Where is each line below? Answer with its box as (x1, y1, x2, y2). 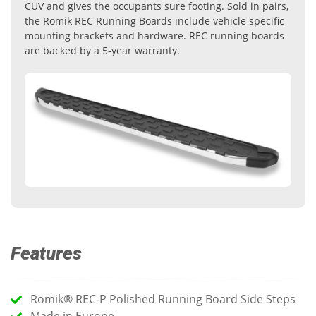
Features (11, 242, 82, 264)
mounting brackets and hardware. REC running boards (25, 28, 284, 42)
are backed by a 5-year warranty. (25, 43, 180, 57)
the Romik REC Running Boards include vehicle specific (25, 13, 284, 28)
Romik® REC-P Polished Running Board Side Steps (30, 291, 296, 307)
